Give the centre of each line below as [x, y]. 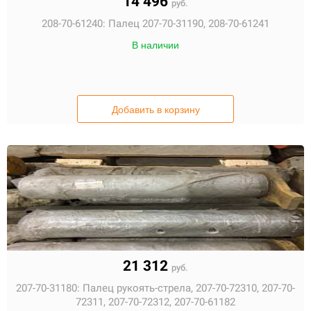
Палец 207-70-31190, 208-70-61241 [189, 24]
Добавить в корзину [155, 110]
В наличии [155, 45]
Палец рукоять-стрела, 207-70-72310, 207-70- [189, 288]
